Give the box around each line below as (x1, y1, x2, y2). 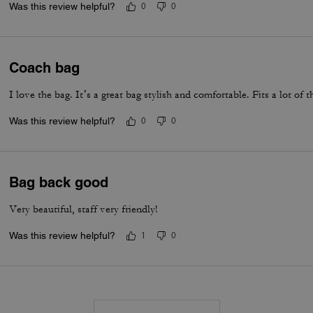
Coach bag (9, 59, 80, 76)
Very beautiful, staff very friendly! (9, 203, 159, 216)
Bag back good (9, 174, 109, 191)
